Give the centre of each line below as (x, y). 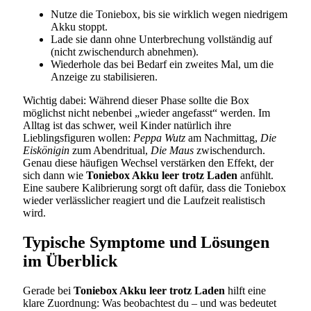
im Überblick (70, 261)
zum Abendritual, (110, 151)
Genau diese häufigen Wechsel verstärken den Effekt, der (148, 163)
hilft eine (245, 290)
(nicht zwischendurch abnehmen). (125, 52)
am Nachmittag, (223, 138)
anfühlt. (255, 176)
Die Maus (172, 151)
